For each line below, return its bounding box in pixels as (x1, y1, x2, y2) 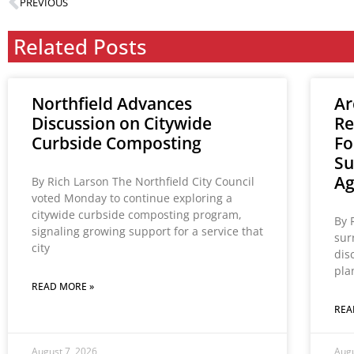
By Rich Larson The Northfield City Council (32, 173, 254, 189)
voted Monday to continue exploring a (32, 190, 232, 205)
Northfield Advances (32, 92, 192, 115)
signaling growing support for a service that (32, 223, 263, 239)
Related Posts (13, 32, 147, 61)
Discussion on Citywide (32, 111, 212, 134)
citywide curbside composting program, (32, 206, 242, 222)
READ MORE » (32, 279, 94, 293)
